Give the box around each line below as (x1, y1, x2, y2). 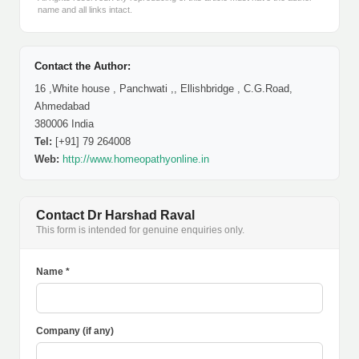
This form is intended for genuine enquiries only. (36, 224, 244, 236)
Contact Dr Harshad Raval (36, 208, 195, 222)
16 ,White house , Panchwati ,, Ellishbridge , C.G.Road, (34, 83, 292, 95)
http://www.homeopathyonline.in (63, 153, 209, 165)
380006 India (34, 118, 94, 130)
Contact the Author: (34, 60, 131, 72)
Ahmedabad (34, 100, 90, 112)
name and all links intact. (38, 5, 132, 14)
